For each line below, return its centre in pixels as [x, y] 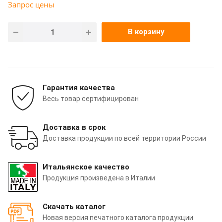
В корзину [146, 31]
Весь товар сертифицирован [91, 98]
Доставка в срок [74, 127]
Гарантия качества [79, 87]
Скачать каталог [74, 206]
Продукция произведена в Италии [99, 178]
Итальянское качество [86, 167]
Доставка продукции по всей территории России [124, 138]
